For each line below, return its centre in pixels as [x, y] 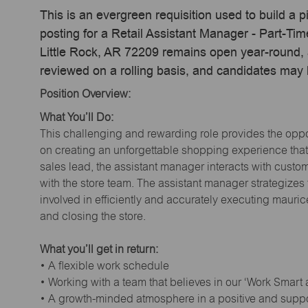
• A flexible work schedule [104, 265]
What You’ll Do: [77, 117]
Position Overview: [85, 94]
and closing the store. [93, 216]
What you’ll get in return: [99, 249]
